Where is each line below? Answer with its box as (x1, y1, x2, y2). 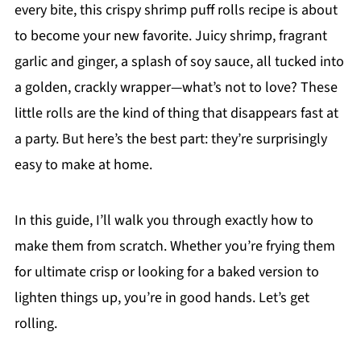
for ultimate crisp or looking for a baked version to (14, 261, 319, 282)
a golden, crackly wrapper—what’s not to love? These (14, 77, 338, 98)
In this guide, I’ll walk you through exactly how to (14, 210, 313, 230)
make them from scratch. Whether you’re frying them (14, 235, 335, 256)
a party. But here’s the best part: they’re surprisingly (14, 128, 327, 149)
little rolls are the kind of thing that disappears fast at (14, 102, 338, 123)
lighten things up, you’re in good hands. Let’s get (14, 287, 309, 308)
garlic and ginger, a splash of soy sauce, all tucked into (14, 51, 344, 72)
